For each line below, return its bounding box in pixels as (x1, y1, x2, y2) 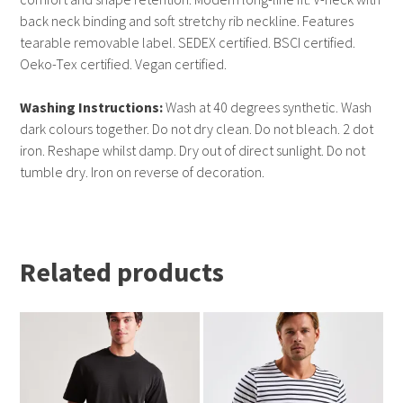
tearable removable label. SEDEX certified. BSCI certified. (20, 33, 356, 52)
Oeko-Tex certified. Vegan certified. (20, 55, 228, 74)
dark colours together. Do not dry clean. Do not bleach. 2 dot (20, 120, 374, 139)
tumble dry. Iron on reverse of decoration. (20, 163, 265, 182)
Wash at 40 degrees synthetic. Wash (163, 98, 372, 117)
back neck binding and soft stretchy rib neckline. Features (20, 12, 354, 31)
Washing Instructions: (20, 98, 164, 117)
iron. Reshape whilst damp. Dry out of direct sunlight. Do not (20, 141, 366, 160)
